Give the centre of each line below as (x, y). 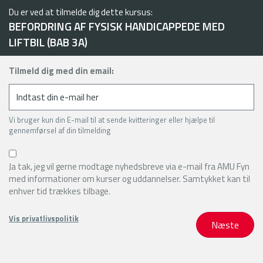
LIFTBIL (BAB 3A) (48, 42)
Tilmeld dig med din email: (61, 71)
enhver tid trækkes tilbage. (60, 191)
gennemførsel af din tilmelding (60, 130)
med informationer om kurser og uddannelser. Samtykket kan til (129, 179)
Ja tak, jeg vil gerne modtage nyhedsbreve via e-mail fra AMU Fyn (129, 166)
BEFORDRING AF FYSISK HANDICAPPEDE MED (117, 26)
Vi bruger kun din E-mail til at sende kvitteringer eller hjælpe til (112, 120)
